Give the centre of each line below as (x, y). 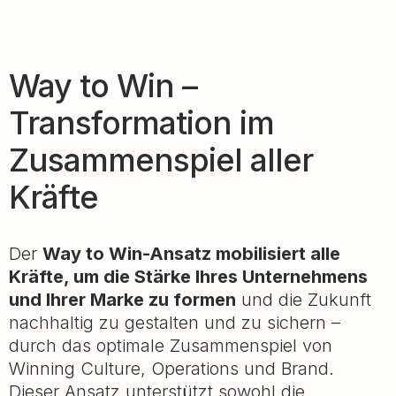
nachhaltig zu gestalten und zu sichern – (175, 323)
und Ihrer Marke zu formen (122, 300)
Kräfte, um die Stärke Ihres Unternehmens (188, 277)
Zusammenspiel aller (161, 160)
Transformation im (141, 123)
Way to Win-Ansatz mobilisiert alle (191, 254)
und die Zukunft (304, 300)
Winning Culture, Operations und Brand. (171, 369)
